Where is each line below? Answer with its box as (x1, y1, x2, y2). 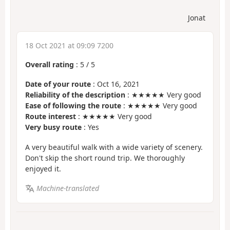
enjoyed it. (25, 163, 61, 174)
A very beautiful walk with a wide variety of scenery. (25, 142, 203, 152)
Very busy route (25, 122, 82, 132)
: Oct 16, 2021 (91, 79, 140, 89)
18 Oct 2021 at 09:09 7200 (25, 40, 113, 50)
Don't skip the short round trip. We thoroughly (25, 152, 185, 163)
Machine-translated (36, 183, 99, 194)
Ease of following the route (25, 101, 121, 111)
